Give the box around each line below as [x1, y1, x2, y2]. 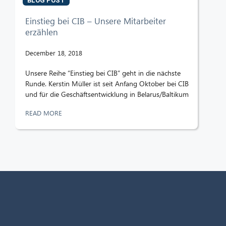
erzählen [25, 26, 58, 38]
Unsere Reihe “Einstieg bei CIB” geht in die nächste [25, 68, 181, 78]
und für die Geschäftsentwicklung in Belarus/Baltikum [25, 89, 189, 99]
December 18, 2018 [25, 48, 82, 57]
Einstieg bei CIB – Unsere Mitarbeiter [25, 15, 166, 27]
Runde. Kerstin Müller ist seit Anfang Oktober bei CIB [25, 78, 189, 88]
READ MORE [25, 108, 64, 117]
